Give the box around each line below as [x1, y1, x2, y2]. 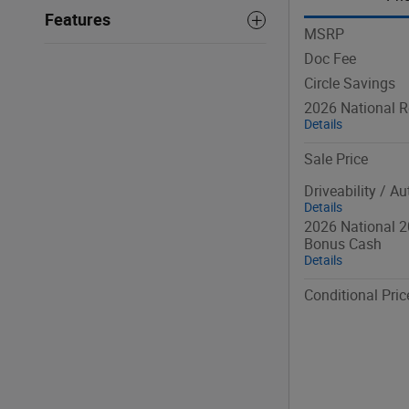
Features [45, 10, 110, 30]
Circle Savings [304, 74, 395, 92]
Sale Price [304, 150, 368, 168]
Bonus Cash [304, 235, 382, 253]
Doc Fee [304, 49, 356, 68]
